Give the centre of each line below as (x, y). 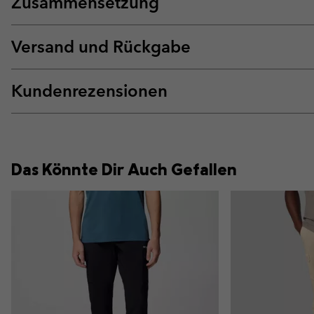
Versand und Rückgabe (101, 47)
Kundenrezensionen (89, 91)
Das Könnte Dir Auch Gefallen (124, 169)
